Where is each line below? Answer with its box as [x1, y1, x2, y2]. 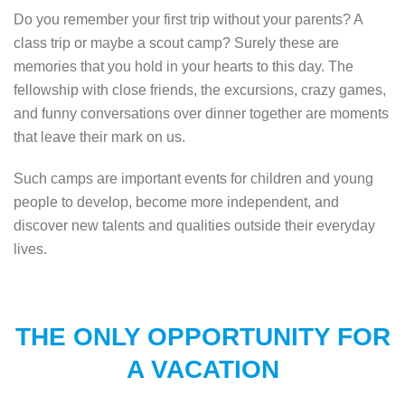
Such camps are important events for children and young [14, 170, 373, 186]
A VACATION [126, 354, 279, 383]
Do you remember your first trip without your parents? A [14, 11, 363, 27]
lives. [14, 240, 47, 257]
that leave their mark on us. [14, 128, 185, 145]
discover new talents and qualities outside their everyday [14, 217, 375, 233]
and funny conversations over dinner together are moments [14, 105, 389, 121]
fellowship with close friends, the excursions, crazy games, [14, 81, 386, 98]
